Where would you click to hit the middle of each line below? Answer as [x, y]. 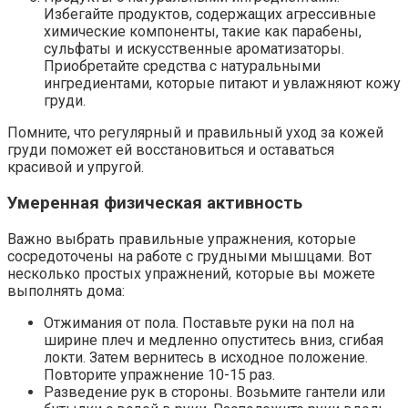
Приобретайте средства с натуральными [182, 66]
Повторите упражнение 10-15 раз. [159, 374]
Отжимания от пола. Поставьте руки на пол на [199, 322]
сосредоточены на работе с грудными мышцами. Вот [189, 256]
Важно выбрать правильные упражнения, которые [182, 239]
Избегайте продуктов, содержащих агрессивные [210, 15]
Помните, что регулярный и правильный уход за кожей [195, 133]
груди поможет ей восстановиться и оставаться [171, 150]
